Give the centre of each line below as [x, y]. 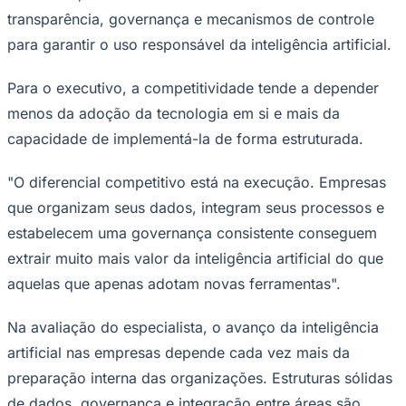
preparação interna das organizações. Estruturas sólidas [200, 377]
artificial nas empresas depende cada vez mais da [179, 352]
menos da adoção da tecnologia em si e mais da [174, 113]
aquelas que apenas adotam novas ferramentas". [174, 283]
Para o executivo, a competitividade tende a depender [193, 87]
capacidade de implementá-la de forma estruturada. [185, 138]
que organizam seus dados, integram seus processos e [196, 207]
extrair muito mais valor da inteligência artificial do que [195, 258]
